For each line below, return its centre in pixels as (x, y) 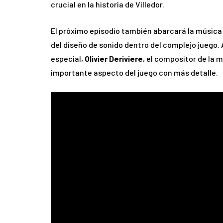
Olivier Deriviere (114, 59)
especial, (68, 59)
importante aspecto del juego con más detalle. (134, 73)
